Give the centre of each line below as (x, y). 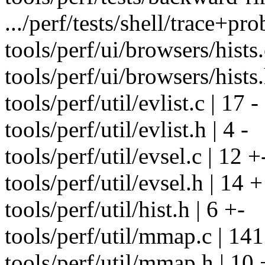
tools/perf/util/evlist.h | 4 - (127, 130)
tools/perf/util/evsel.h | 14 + (134, 183)
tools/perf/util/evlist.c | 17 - (132, 103)
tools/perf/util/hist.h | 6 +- (125, 209)
